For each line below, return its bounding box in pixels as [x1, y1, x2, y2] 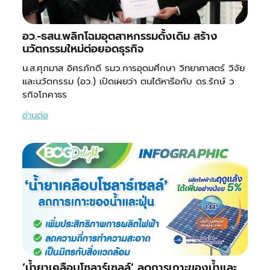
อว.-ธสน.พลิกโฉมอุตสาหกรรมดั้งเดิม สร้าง [22, 28, 218, 45]
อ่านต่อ [22, 108, 48, 122]
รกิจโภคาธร [22, 88, 67, 102]
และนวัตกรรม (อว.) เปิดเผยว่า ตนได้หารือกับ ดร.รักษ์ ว [22, 75, 234, 89]
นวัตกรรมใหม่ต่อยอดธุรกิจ [22, 40, 144, 58]
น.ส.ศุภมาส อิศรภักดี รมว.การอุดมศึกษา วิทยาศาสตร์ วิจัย [22, 61, 245, 75]
